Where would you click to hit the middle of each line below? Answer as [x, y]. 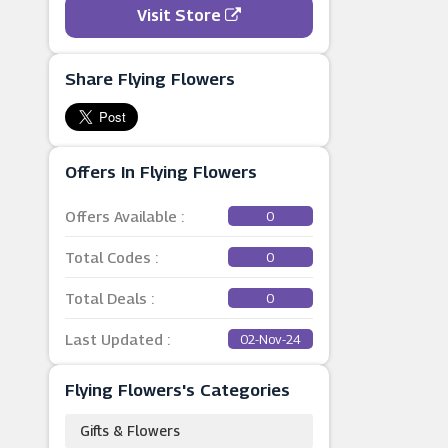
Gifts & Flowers [129, 430]
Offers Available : [124, 216]
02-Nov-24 [270, 339]
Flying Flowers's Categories [177, 390]
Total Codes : [111, 257]
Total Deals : [109, 298]
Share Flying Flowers [149, 79]
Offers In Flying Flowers [160, 172]
